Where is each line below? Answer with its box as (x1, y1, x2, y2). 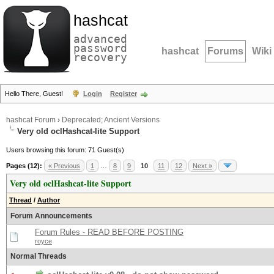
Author (37, 196, 60, 204)
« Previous (48, 162, 80, 169)
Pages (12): (6, 162, 42, 169)
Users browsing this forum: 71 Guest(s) (6, 146, 124, 154)
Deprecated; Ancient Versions (62, 116, 160, 124)
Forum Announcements (10, 212, 92, 220)
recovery (73, 51, 127, 64)
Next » (193, 162, 212, 169)
